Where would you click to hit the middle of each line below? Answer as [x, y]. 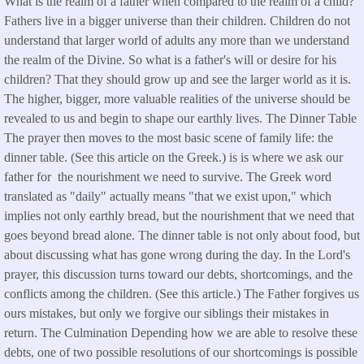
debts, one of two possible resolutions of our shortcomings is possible [181, 352]
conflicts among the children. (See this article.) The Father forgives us [182, 293]
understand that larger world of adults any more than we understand [177, 40]
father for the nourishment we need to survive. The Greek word [168, 176]
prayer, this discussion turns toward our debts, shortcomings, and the [178, 274]
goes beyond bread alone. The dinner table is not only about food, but [182, 235]
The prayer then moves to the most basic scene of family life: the [169, 137]
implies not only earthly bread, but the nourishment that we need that [179, 215]
